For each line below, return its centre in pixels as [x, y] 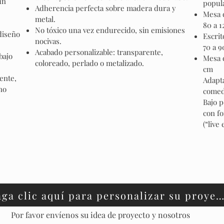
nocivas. [48, 41]
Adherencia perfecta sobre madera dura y [105, 8]
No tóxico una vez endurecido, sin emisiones [110, 30]
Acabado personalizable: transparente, [99, 52]
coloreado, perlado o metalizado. [89, 63]
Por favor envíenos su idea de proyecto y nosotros [100, 215]
